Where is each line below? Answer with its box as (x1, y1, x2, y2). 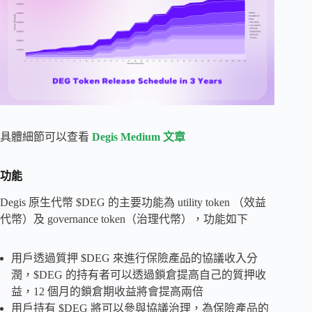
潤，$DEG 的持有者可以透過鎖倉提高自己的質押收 (11, 269, 266, 281)
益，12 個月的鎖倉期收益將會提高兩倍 (11, 286, 203, 298)
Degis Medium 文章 (92, 130, 185, 143)
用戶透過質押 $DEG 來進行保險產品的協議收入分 (11, 252, 258, 265)
